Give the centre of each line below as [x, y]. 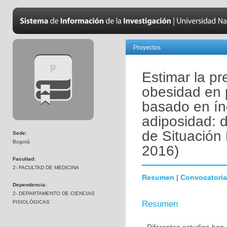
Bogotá [21, 142]
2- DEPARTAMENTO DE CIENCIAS [54, 193]
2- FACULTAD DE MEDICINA [46, 167]
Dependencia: [30, 185]
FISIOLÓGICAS [31, 202]
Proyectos [147, 48]
